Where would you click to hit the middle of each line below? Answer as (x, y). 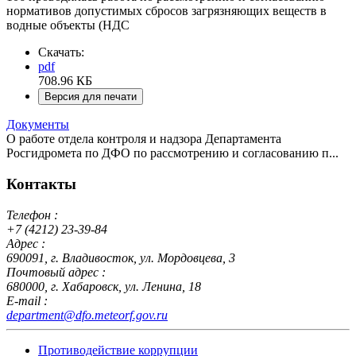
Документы (38, 125)
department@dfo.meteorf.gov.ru (87, 315)
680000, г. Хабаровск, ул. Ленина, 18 (104, 286)
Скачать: (61, 52)
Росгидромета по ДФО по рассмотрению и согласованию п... (172, 153)
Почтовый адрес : (56, 272)
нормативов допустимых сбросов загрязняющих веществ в (166, 11)
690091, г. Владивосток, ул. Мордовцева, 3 (121, 257)
